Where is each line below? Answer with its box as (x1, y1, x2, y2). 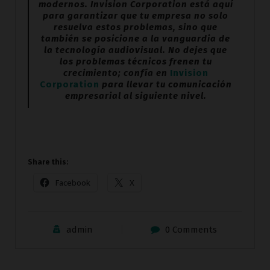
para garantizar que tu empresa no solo (43, 10, 228, 22)
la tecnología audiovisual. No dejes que (44, 45, 227, 56)
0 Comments (165, 224, 217, 236)
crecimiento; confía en (63, 67, 170, 79)
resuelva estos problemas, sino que (54, 22, 218, 33)
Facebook (55, 177, 90, 189)
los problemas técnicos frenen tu (59, 56, 212, 67)
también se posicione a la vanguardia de (41, 33, 230, 45)
